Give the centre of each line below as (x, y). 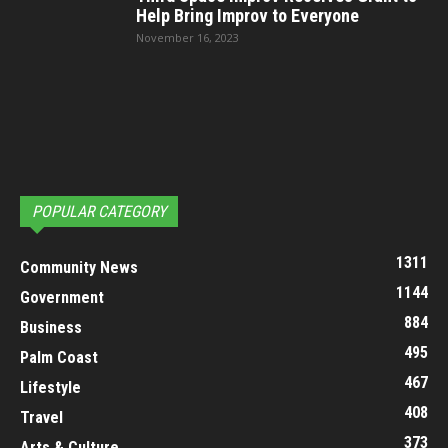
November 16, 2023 (187, 37)
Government (62, 297)
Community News (79, 267)
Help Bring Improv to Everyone (247, 15)
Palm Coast (59, 357)
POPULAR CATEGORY (99, 211)
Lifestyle (50, 387)
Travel (41, 417)
